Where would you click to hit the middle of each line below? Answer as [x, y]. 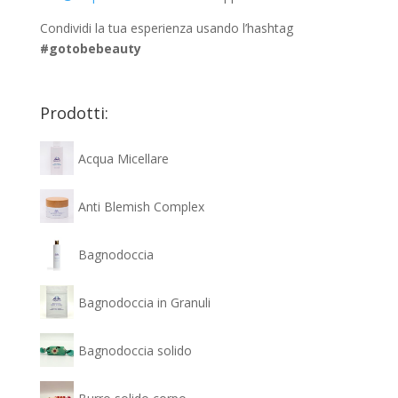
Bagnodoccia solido [135, 350]
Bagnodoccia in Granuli [144, 302]
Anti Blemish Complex [141, 206]
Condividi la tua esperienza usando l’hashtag [166, 28]
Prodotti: [74, 113]
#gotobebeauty [90, 49]
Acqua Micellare [123, 158]
